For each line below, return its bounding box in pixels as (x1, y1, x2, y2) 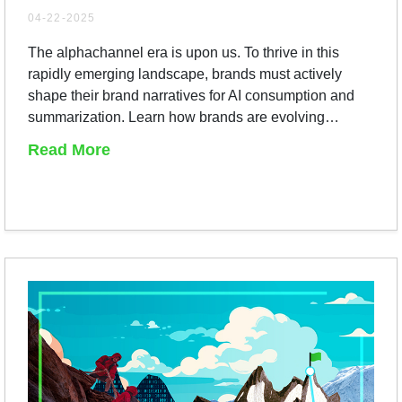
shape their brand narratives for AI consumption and (28, 87, 354, 103)
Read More (28, 140, 110, 159)
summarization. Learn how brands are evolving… (28, 109, 339, 125)
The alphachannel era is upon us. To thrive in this (28, 44, 339, 60)
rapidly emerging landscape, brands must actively (28, 66, 342, 82)
